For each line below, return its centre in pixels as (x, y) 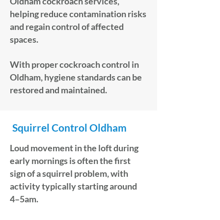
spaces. (24, 39)
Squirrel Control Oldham (69, 127)
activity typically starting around (73, 186)
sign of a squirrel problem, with (69, 173)
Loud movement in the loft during (74, 148)
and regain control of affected (67, 27)
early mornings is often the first (70, 161)
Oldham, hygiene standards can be (76, 77)
